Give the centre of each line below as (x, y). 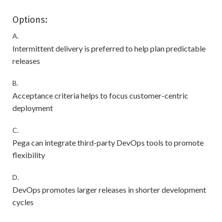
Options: (30, 20)
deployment (33, 108)
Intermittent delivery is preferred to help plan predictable (109, 49)
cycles (23, 202)
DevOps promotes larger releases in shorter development (109, 190)
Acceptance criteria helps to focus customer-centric (100, 96)
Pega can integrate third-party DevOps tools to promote (108, 143)
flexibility (29, 155)
